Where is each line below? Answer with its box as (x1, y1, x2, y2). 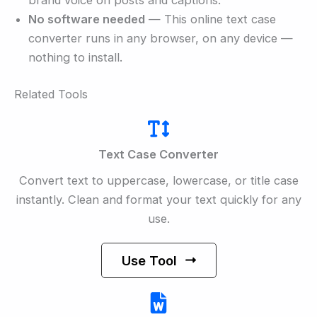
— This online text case (145, 11, 276, 26)
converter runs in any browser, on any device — (28, 30, 293, 45)
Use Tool (121, 252, 177, 268)
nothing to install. (28, 50, 122, 64)
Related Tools (14, 86, 88, 101)
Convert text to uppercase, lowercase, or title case (18, 173, 299, 188)
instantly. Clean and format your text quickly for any (16, 192, 301, 207)
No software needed (28, 11, 145, 26)
